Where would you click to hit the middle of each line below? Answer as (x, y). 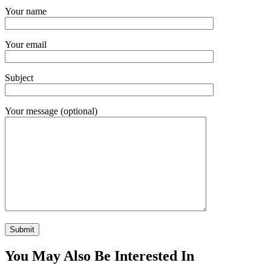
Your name (26, 11)
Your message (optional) (51, 111)
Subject (19, 78)
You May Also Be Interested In (100, 256)
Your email (26, 45)
